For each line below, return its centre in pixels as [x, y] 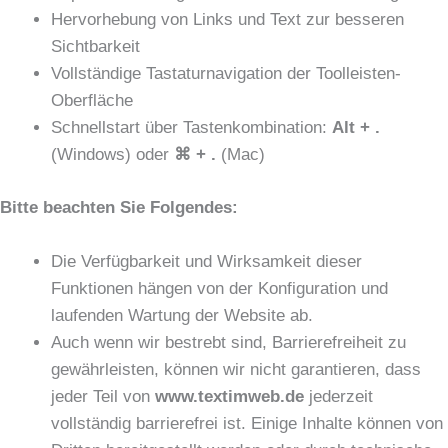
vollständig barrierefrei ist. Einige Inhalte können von [247, 424]
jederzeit [338, 397]
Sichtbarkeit [95, 47]
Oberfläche [92, 101]
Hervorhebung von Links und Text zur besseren [227, 20]
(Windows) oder [112, 155]
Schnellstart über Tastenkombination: [191, 128]
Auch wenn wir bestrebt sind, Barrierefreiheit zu [228, 343]
